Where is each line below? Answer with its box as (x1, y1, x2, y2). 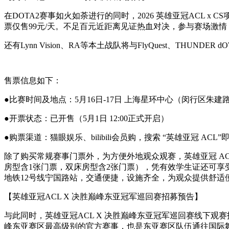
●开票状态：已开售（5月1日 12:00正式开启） (4, 113, 169, 123)
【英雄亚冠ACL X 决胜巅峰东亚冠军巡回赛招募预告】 (4, 192, 202, 201)
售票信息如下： (4, 76, 61, 85)
